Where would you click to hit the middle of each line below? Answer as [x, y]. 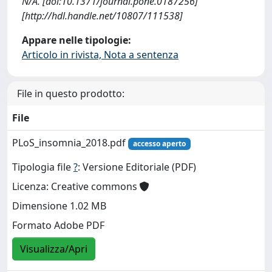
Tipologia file [43, 167]
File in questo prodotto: [71, 93]
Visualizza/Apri [54, 249]
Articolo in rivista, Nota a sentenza [100, 55]
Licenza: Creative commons [76, 187]
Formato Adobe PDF [58, 226]
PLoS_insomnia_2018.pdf [70, 143]
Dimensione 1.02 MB [59, 206]
